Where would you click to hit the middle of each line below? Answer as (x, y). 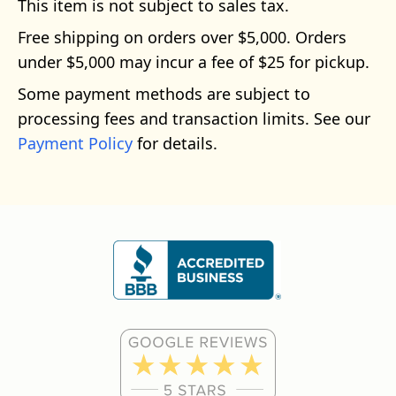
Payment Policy (75, 143)
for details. (175, 143)
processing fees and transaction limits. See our (194, 118)
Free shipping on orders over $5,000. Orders (182, 37)
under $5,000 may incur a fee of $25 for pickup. (194, 62)
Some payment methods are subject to (164, 94)
